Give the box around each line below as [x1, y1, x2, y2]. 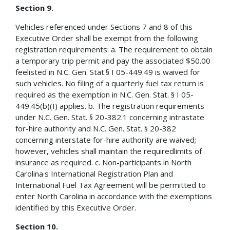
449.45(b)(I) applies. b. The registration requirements [15, 100, 204, 111]
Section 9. [15, 2, 53, 13]
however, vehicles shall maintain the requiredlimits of [15, 145, 202, 156]
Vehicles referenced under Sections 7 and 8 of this [15, 21, 193, 32]
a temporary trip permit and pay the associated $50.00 [15, 55, 210, 66]
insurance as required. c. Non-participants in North [15, 157, 191, 167]
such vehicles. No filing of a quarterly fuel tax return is [15, 78, 204, 88]
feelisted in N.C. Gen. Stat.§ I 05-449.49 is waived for [15, 66, 200, 77]
